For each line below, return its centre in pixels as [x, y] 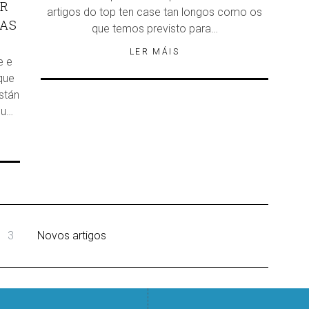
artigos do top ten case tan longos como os [154, 12]
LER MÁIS [154, 52]
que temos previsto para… [154, 29]
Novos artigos [71, 236]
